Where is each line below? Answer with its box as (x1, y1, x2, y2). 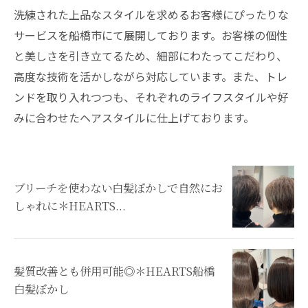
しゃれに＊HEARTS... (14, 197, 126, 214)
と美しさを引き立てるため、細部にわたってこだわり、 (14, 47, 287, 64)
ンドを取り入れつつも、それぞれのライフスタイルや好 (14, 89, 289, 105)
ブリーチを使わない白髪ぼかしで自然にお (14, 179, 222, 196)
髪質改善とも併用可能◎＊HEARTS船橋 (14, 263, 214, 279)
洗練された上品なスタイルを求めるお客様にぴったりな (14, 6, 289, 23)
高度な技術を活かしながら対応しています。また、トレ (14, 68, 287, 85)
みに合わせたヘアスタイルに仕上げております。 (14, 109, 254, 126)
